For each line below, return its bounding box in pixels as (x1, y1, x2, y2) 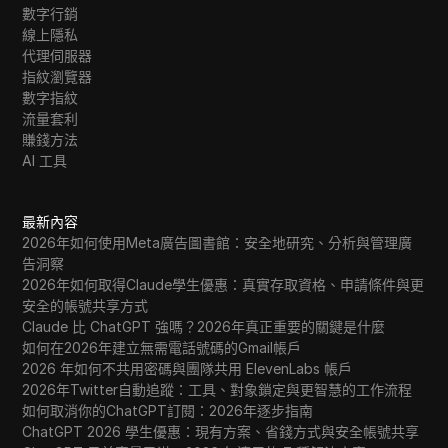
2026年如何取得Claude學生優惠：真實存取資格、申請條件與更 (22, 276, 425, 293)
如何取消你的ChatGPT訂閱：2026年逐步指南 (22, 402, 314, 419)
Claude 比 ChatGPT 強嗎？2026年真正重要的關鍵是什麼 (22, 318, 386, 335)
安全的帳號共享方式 (22, 297, 149, 314)
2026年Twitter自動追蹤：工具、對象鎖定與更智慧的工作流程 (22, 381, 413, 398)
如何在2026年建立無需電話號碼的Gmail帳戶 (22, 339, 302, 356)
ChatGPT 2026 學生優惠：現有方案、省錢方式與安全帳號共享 (22, 423, 420, 440)
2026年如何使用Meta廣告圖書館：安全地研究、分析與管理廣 (22, 234, 413, 251)
